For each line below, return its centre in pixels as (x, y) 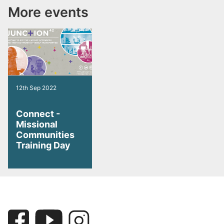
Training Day (43, 145)
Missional (37, 124)
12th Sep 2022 (36, 88)
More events (48, 12)
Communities (45, 135)
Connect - (38, 114)
